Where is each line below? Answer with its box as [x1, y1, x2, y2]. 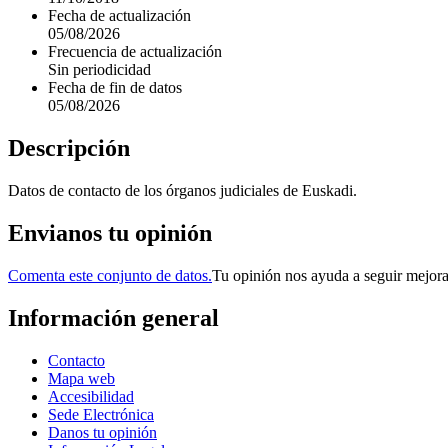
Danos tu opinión [48, 423, 157, 441]
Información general [8, 304, 219, 331]
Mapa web [48, 369, 115, 387]
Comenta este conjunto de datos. [8, 266, 212, 284]
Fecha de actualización [48, 7, 191, 25]
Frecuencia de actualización [48, 43, 222, 61]
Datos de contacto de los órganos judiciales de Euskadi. [8, 181, 357, 199]
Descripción [8, 135, 130, 162]
